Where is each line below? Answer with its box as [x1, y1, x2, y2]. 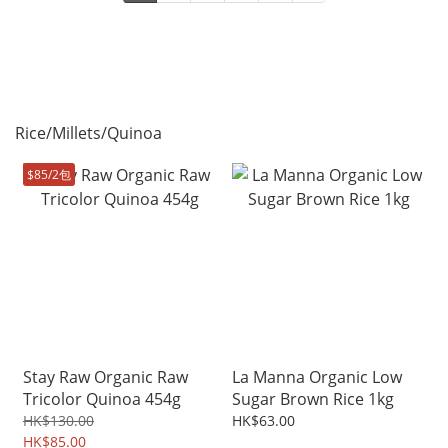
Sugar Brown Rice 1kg [232, 388, 394, 411]
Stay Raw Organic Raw [23, 366, 188, 389]
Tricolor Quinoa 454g [23, 388, 181, 411]
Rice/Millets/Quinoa [15, 122, 162, 145]
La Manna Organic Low [232, 366, 402, 389]
